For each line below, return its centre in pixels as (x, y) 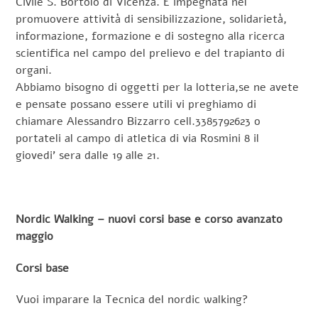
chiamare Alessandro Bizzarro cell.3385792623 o (138, 122)
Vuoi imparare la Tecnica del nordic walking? (132, 300)
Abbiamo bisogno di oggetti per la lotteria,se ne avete (158, 88)
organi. (34, 71)
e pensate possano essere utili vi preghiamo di (136, 105)
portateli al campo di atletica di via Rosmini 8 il (138, 139)
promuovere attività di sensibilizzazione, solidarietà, (152, 20)
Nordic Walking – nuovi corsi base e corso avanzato (149, 219)
